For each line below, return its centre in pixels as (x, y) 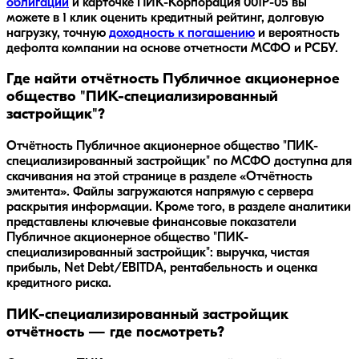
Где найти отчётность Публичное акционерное (173, 80)
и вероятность (297, 33)
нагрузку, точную (58, 33)
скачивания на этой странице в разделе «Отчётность (159, 177)
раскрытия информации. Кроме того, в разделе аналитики (179, 208)
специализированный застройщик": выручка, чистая (158, 254)
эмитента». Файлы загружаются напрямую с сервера (160, 193)
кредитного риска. (59, 284)
